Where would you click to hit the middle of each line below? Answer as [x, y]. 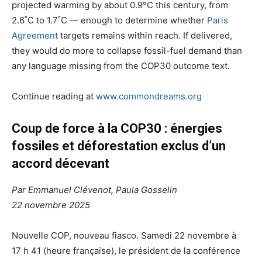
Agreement [35, 35]
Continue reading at [54, 96]
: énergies [192, 128]
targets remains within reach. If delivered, [145, 35]
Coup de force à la [66, 128]
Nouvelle [31, 235]
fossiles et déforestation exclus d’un [119, 146]
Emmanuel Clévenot [70, 189]
